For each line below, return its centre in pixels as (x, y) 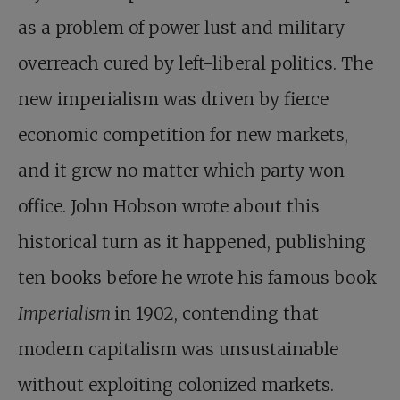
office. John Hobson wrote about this (169, 206)
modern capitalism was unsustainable (178, 349)
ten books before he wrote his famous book (197, 278)
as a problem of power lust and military (181, 28)
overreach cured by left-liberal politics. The (196, 63)
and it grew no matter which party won (181, 171)
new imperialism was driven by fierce (173, 99)
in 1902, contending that (217, 313)
